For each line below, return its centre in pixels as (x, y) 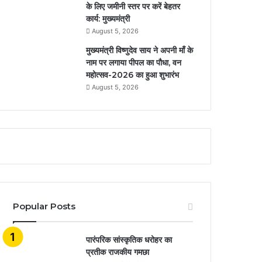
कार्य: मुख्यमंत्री (108, 18)
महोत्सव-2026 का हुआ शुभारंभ (133, 75)
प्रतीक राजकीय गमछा (118, 252)
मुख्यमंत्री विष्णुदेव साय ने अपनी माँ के (140, 50)
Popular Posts (44, 206)
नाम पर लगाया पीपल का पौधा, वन (134, 62)
